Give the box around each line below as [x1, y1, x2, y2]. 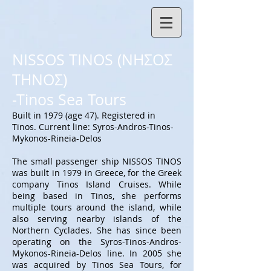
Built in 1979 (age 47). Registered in [12, 109, 155, 121]
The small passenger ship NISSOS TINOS [12, 155, 181, 167]
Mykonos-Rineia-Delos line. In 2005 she [12, 247, 181, 259]
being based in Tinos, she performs [12, 190, 181, 201]
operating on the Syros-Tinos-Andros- [12, 236, 181, 247]
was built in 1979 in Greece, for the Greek [12, 167, 181, 178]
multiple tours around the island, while [12, 201, 181, 213]
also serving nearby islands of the [12, 213, 181, 224]
